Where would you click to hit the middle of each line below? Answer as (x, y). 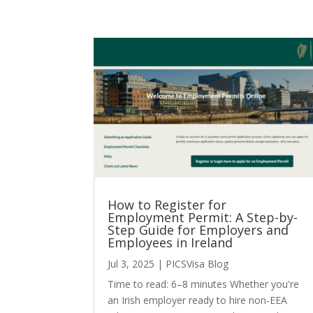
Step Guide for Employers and (198, 230)
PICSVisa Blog (197, 263)
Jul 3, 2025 (131, 263)
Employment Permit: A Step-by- (203, 217)
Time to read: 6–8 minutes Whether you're (204, 284)
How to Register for (167, 204)
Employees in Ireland (170, 242)
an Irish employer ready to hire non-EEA (198, 300)
